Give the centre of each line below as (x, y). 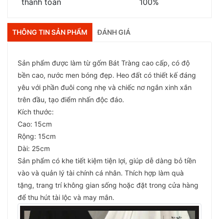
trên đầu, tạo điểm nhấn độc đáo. (71, 100)
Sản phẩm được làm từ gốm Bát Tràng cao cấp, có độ (104, 63)
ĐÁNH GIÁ (114, 32)
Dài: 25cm (34, 149)
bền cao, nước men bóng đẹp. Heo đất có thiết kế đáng (107, 75)
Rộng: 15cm (37, 136)
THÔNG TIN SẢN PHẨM (50, 32)
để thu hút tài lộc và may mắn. (66, 197)
